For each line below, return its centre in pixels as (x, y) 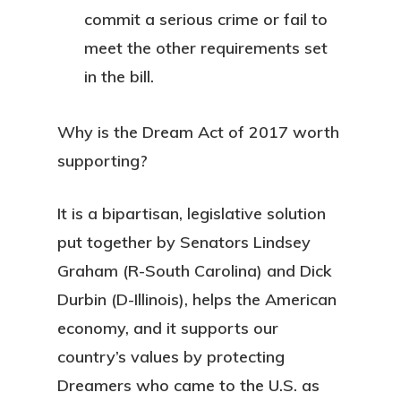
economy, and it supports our (168, 328)
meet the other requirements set (206, 48)
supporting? (102, 161)
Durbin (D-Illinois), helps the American (197, 299)
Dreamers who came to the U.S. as (188, 385)
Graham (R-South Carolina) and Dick (195, 271)
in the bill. (119, 77)
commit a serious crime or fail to (206, 19)
